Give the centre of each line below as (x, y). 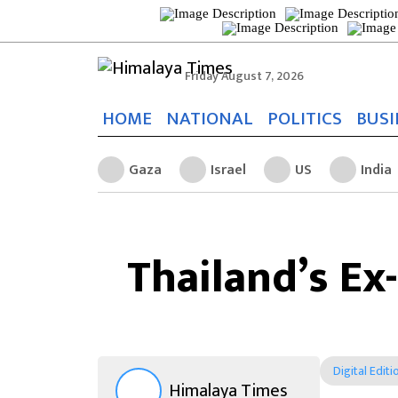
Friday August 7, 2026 (244, 76)
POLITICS (305, 119)
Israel (228, 170)
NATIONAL (210, 119)
